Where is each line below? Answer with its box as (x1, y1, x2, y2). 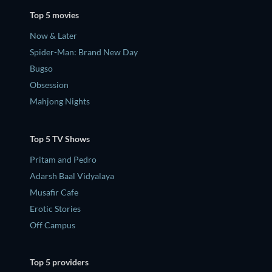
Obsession (30, 80, 69, 90)
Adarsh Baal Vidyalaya (30, 170, 114, 181)
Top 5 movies (30, 10, 79, 21)
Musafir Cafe (30, 186, 78, 197)
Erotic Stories (30, 203, 81, 214)
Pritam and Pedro (30, 154, 97, 165)
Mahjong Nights (30, 96, 90, 107)
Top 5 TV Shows (30, 133, 90, 144)
